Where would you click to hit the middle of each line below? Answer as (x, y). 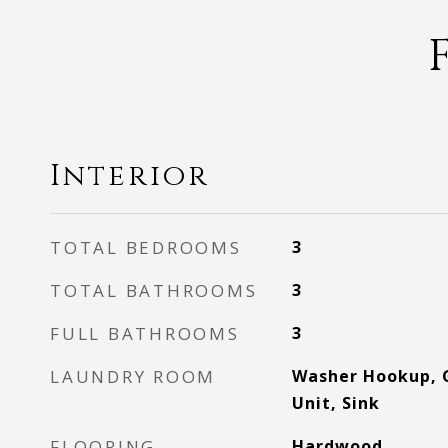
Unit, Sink (335, 403)
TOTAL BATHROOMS (154, 290)
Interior (130, 176)
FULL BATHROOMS (145, 333)
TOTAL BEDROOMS (146, 247)
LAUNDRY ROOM (133, 376)
